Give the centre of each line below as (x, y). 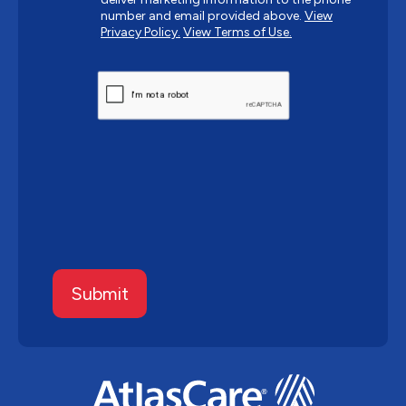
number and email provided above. (203, 16)
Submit (100, 294)
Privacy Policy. (140, 33)
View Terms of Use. (237, 33)
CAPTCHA (118, 77)
